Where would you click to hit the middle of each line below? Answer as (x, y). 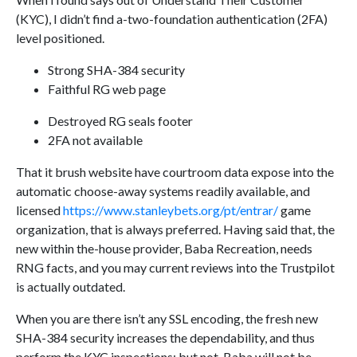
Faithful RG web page (107, 89)
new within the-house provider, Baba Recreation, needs (164, 249)
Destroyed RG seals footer (120, 121)
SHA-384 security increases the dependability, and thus (165, 338)
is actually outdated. (71, 287)
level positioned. (60, 38)
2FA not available (95, 140)
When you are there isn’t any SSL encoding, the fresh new (167, 319)
